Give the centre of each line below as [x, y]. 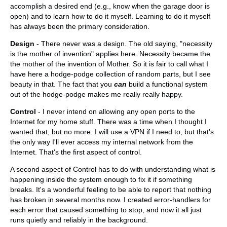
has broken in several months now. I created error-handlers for [110, 200]
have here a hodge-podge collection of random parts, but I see [110, 74]
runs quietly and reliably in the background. [79, 220]
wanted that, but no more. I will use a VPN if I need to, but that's [112, 132]
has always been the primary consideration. [80, 27]
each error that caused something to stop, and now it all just [106, 210]
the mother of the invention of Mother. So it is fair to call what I [109, 64]
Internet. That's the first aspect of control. [76, 152]
